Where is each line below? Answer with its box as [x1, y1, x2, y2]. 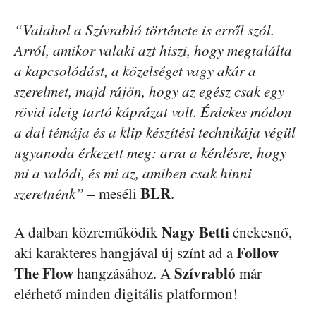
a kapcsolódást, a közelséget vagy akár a [14, 61, 256, 80]
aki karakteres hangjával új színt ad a [14, 243, 236, 262]
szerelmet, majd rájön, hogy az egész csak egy [14, 81, 284, 101]
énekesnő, [229, 222, 292, 242]
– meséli [84, 183, 140, 203]
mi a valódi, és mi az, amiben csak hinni [14, 163, 252, 183]
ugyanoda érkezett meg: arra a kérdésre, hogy [14, 142, 286, 162]
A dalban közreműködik [14, 222, 162, 242]
